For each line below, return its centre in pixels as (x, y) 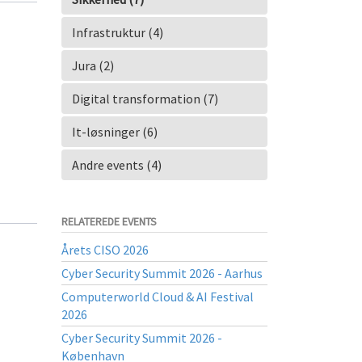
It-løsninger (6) (115, 132)
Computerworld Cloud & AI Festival (158, 297)
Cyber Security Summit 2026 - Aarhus (162, 273)
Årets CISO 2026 (105, 250)
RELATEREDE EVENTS (109, 221)
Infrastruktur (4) (118, 32)
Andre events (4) (117, 165)
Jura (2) (93, 65)
